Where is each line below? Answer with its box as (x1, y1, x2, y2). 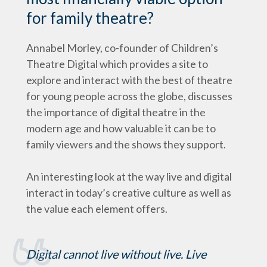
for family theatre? (26, 8, 154, 27)
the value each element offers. (26, 202, 167, 215)
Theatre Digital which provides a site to (26, 57, 208, 70)
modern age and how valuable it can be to (26, 122, 216, 135)
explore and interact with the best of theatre (26, 73, 232, 86)
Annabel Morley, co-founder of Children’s (26, 41, 218, 54)
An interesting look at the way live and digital (26, 170, 232, 183)
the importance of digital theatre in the (26, 105, 206, 119)
